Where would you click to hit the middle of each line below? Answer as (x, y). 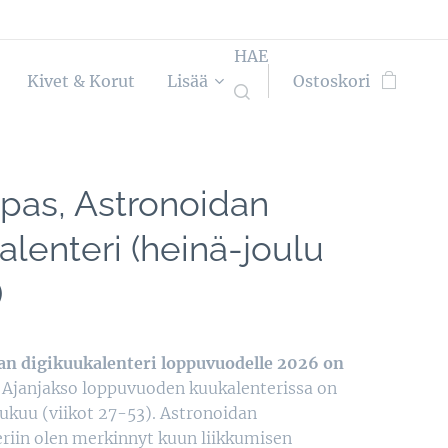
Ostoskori (331, 81)
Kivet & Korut (81, 81)
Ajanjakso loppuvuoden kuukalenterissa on (169, 388)
